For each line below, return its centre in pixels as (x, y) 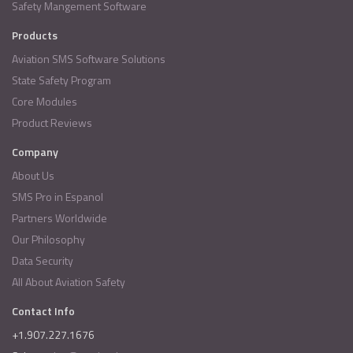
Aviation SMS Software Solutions (89, 59)
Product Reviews (52, 123)
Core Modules (45, 102)
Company (35, 152)
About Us (33, 176)
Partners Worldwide (59, 218)
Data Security (43, 261)
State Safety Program (61, 80)
